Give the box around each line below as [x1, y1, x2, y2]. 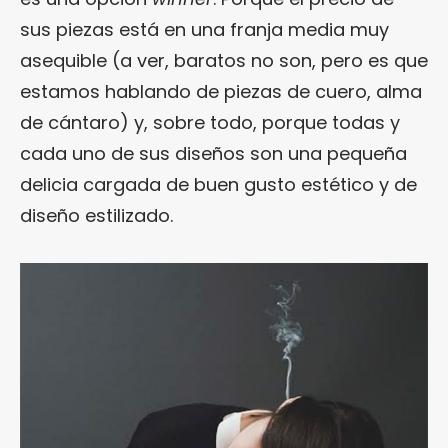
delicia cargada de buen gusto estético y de [20, 172, 417, 198]
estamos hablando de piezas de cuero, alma [20, 79, 422, 105]
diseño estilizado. [20, 203, 173, 229]
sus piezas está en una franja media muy [20, 17, 389, 43]
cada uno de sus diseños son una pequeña [20, 141, 407, 167]
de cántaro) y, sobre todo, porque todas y [20, 110, 400, 136]
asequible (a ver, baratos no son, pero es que [20, 48, 428, 74]
